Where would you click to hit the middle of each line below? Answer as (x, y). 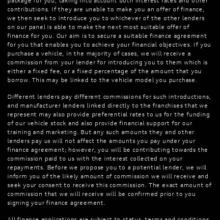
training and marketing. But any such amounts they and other (101, 132)
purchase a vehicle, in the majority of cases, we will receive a (99, 54)
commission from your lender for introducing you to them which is (108, 62)
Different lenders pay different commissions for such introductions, (109, 97)
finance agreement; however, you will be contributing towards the (108, 150)
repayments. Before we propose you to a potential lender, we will (107, 167)
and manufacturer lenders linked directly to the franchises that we (108, 106)
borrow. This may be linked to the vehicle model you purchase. (102, 80)
